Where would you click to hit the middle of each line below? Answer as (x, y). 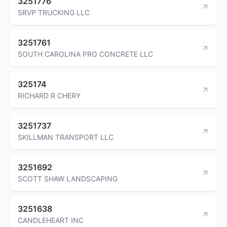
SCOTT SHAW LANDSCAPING (68, 178)
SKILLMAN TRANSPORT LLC (66, 137)
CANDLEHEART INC (51, 220)
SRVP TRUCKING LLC (54, 12)
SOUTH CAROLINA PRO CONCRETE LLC (85, 54)
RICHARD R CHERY (49, 95)
